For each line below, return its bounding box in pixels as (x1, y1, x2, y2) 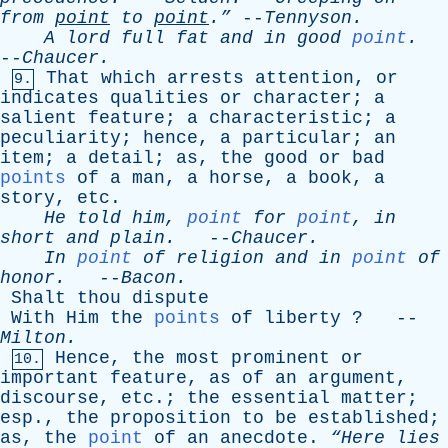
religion (176, 248, 264, 268)
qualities (110, 88, 209, 108)
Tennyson (264, 8, 352, 28)
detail (88, 148, 154, 168)
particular (242, 128, 352, 148)
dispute (132, 288, 209, 308)
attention (255, 68, 354, 88)
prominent (231, 348, 330, 368)
